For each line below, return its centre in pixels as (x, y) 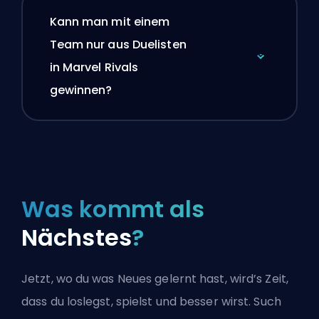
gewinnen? (81, 90)
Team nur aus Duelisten (118, 44)
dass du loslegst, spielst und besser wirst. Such (151, 302)
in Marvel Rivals (94, 67)
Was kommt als (113, 209)
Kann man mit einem (110, 21)
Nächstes (77, 238)
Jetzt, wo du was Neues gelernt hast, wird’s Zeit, (155, 279)
